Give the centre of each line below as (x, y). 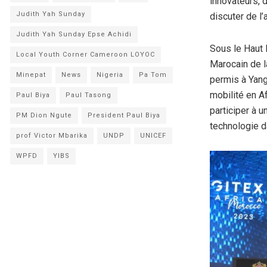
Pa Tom (153, 75)
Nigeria (110, 75)
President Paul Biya (124, 115)
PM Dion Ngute (44, 115)
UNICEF (153, 136)
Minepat (31, 75)
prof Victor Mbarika (52, 136)
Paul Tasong (89, 95)
